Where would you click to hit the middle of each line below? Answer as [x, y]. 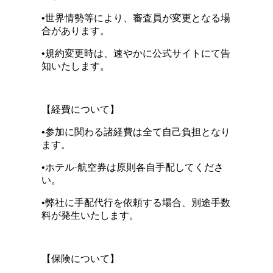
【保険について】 [80, 258]
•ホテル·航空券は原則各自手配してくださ [133, 167]
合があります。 [76, 30]
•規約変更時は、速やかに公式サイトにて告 [136, 53]
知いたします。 [76, 66]
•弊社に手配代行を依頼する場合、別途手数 [136, 202]
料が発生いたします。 [90, 215]
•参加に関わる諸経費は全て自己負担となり [136, 132]
